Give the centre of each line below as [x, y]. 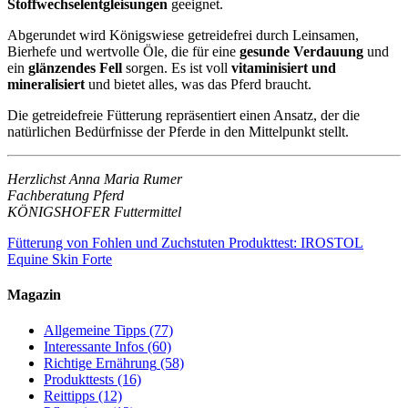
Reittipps [69, 396]
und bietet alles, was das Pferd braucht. [200, 84]
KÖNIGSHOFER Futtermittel [94, 211]
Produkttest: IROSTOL [296, 242]
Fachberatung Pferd [66, 195]
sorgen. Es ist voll [178, 67]
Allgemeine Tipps [95, 331]
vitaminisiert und [284, 67]
